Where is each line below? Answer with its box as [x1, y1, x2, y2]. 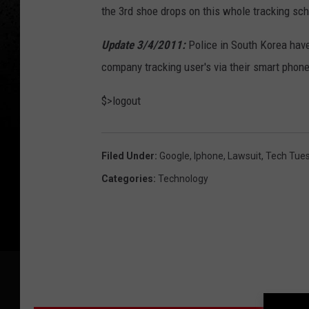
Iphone [194, 150, 223, 162]
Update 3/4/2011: [101, 38, 188, 52]
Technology [158, 173, 208, 185]
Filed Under [101, 150, 154, 162]
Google [159, 150, 190, 162]
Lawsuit [228, 150, 261, 162]
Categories [101, 173, 153, 185]
